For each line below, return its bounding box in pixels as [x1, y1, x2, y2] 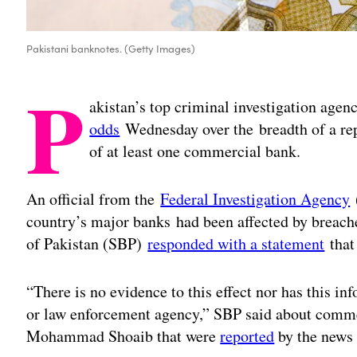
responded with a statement [147, 233, 325, 255]
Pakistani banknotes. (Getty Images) [26, 41, 196, 57]
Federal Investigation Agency [160, 188, 351, 210]
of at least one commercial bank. [89, 140, 301, 163]
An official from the [26, 188, 161, 210]
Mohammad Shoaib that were [26, 325, 221, 347]
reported [220, 325, 275, 347]
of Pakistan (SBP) [26, 233, 148, 255]
